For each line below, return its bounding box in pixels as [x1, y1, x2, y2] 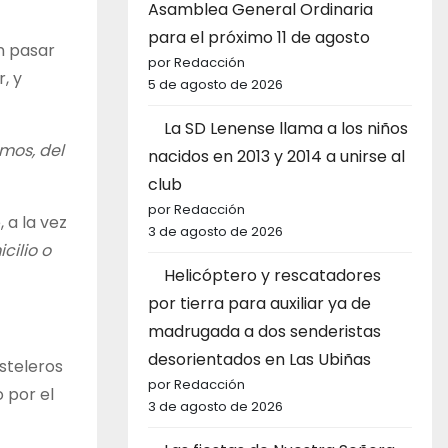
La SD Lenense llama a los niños [164, 116, 408, 140]
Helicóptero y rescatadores [164, 263, 381, 287]
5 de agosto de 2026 [148, 74, 283, 94]
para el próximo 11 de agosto [148, 25, 370, 49]
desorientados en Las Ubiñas [148, 347, 371, 371]
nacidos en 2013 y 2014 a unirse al [148, 144, 405, 168]
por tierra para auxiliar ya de [148, 291, 371, 315]
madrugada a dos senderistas [148, 319, 381, 343]
